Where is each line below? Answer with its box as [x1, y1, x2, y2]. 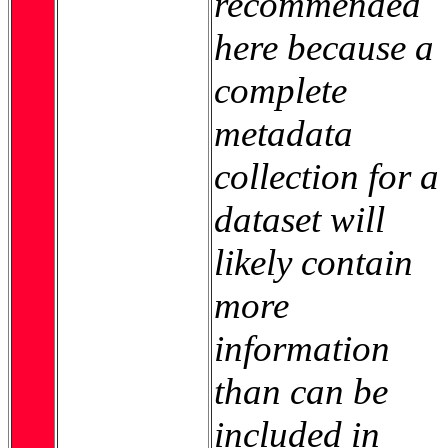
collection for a [214, 155, 439, 197]
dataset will [214, 198, 385, 240]
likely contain [214, 241, 413, 283]
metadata [214, 112, 353, 154]
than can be [214, 370, 388, 412]
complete [214, 69, 347, 111]
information [214, 327, 390, 369]
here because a [214, 26, 434, 68]
